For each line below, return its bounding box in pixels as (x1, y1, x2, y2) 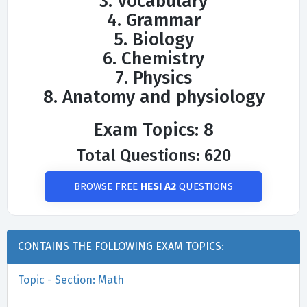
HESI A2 (140, 180, 176, 193)
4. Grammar (106, 10, 201, 32)
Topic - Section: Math (18, 273, 124, 287)
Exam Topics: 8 (93, 119, 214, 141)
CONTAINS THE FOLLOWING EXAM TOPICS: (18, 240, 224, 254)
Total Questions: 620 (76, 146, 231, 166)
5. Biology (113, 29, 194, 51)
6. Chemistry (103, 48, 204, 70)
